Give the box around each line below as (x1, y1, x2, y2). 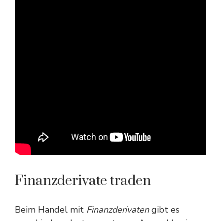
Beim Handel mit (15, 204, 86, 216)
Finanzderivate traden (15, 172, 151, 189)
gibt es (149, 204, 180, 216)
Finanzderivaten (86, 204, 149, 216)
